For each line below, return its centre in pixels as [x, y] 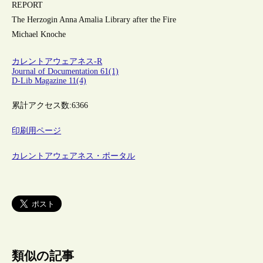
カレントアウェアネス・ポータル [74, 156]
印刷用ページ [37, 131]
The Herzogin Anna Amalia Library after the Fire [94, 19]
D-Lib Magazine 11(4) [49, 80]
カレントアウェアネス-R [57, 61]
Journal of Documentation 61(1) [65, 71]
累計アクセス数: [42, 106]
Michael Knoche [39, 34]
